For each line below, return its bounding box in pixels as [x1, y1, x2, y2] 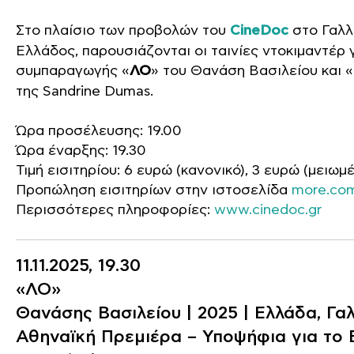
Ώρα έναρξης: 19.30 [16, 142, 146, 159]
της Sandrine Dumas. [16, 83, 153, 100]
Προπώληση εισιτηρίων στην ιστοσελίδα [16, 182, 292, 198]
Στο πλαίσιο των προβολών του [16, 22, 230, 39]
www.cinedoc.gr [214, 201, 322, 218]
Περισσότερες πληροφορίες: [16, 201, 214, 218]
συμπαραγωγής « [16, 62, 130, 79]
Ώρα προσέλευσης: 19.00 [16, 122, 182, 139]
